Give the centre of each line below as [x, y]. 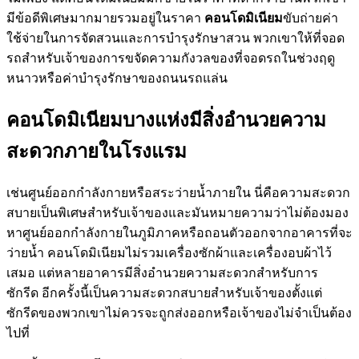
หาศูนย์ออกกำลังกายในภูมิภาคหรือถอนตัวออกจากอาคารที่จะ [179, 232]
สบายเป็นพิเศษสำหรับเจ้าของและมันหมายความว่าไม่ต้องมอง [177, 212]
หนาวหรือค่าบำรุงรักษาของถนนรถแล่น [117, 78]
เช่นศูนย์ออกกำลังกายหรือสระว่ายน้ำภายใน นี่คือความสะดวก [178, 192]
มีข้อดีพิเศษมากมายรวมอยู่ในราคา [105, 18]
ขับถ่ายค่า [311, 18]
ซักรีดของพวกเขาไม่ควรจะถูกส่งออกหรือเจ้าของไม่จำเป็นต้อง [179, 313]
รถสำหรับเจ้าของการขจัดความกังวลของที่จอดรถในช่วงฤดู [171, 58]
